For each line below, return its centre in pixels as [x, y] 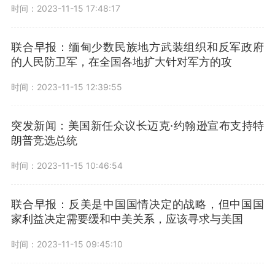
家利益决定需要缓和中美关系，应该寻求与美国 [127, 219]
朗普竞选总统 [44, 140]
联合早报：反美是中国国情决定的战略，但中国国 [137, 204]
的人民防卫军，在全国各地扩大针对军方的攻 [122, 62]
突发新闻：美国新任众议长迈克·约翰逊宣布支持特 [137, 126]
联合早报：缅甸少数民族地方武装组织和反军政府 [137, 47]
